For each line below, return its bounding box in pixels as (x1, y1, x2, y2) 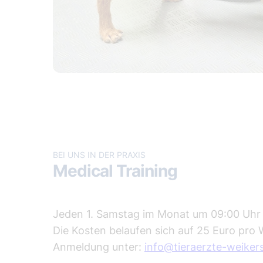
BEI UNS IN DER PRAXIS (53, 150, 146, 160)
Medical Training (53, 161, 177, 181)
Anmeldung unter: (53, 241, 144, 254)
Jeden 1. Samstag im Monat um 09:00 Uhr (53, 208, 261, 221)
